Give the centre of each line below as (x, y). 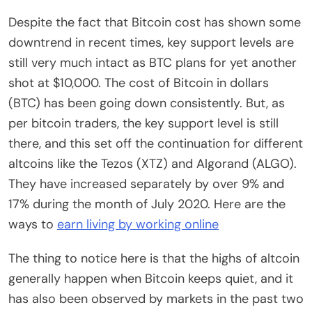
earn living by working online (138, 224)
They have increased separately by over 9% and (146, 184)
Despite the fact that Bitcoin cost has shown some (155, 22)
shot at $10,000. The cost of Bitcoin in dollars (139, 83)
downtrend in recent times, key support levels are (151, 42)
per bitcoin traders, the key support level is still (143, 123)
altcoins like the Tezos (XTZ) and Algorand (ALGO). (153, 163)
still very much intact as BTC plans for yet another (153, 62)
